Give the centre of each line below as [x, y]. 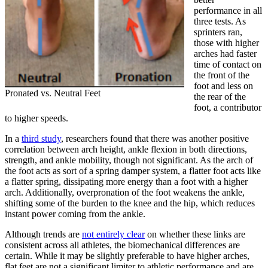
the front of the [222, 75]
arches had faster [225, 53]
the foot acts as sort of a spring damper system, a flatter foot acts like [133, 170]
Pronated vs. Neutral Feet [53, 93]
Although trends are [43, 234]
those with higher [226, 42]
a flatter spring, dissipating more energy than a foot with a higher [126, 181]
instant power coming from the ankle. [76, 214]
